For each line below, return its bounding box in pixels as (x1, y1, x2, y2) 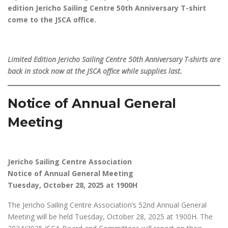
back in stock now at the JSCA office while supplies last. (8, 66, 182, 76)
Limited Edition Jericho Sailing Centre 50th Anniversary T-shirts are (8, 54, 220, 64)
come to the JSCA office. (8, 15, 96, 24)
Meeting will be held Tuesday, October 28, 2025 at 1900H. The (8, 212, 213, 221)
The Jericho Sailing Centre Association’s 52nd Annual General (8, 200, 207, 210)
